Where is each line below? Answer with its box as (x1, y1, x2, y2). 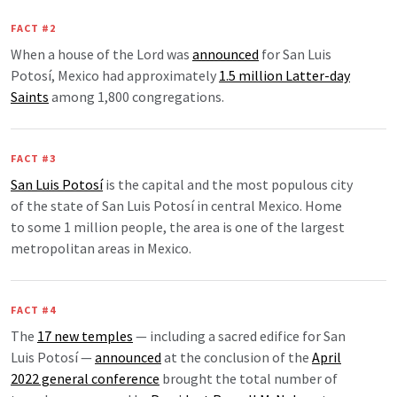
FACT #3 (11, 152, 56, 166)
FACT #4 (11, 303, 56, 317)
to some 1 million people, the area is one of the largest (11, 218, 345, 237)
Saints (11, 88, 49, 106)
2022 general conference (11, 370, 160, 388)
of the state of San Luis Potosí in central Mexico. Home (11, 197, 342, 215)
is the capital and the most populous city (103, 175, 353, 194)
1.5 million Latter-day (219, 66, 350, 85)
